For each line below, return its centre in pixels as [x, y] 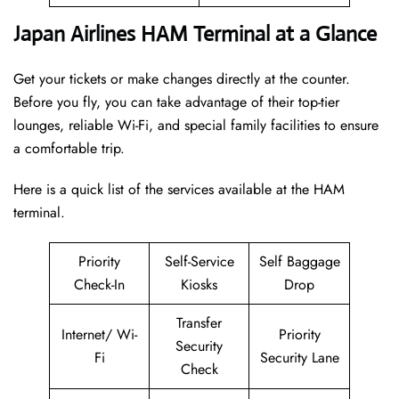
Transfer [199, 323]
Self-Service [199, 262]
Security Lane [299, 358]
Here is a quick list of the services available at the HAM [179, 190]
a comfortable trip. [69, 149]
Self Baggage [299, 262]
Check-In [99, 285]
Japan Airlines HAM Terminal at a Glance [195, 34]
